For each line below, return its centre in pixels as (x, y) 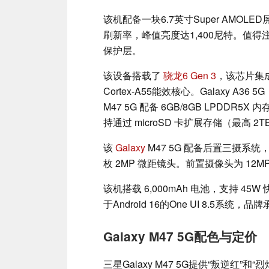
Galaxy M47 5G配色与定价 (180, 236)
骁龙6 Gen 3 (190, 75)
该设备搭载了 (133, 75)
